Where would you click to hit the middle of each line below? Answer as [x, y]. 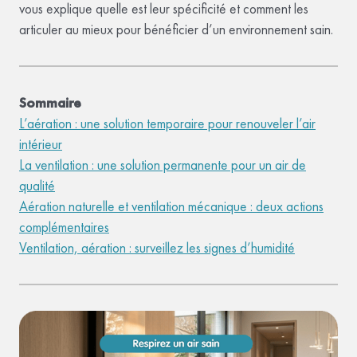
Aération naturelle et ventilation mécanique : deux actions [171, 206]
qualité [37, 185]
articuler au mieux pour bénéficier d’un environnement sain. [176, 29]
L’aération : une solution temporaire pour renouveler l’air [167, 123]
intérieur [41, 144]
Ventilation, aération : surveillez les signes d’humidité [157, 247]
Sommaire [50, 102]
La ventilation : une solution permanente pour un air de [163, 165]
